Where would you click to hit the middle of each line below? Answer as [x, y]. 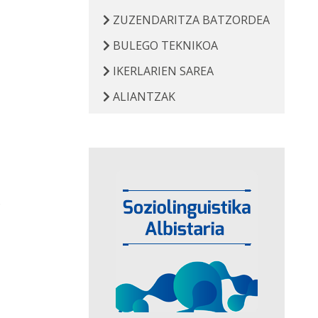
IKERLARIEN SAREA [161, 71]
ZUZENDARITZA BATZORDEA [190, 20]
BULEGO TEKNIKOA [164, 45]
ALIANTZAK [142, 97]
